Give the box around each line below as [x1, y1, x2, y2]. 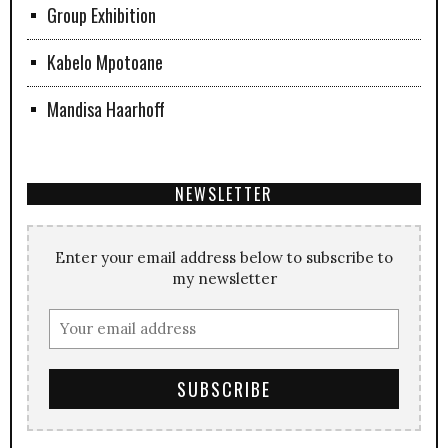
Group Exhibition [47, 2, 156, 29]
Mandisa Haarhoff [47, 96, 165, 123]
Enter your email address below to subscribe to [55, 248, 393, 268]
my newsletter [171, 269, 277, 289]
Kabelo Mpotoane [47, 49, 163, 76]
